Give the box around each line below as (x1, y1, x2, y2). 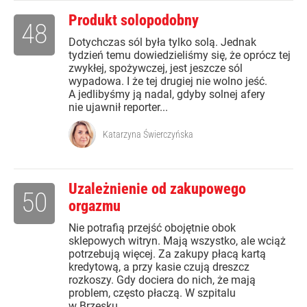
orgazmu (69, 197, 121, 215)
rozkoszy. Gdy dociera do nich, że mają (69, 273, 256, 287)
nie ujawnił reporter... (69, 101, 168, 114)
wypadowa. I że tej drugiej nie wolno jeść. (69, 75, 267, 88)
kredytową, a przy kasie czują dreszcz (69, 260, 249, 274)
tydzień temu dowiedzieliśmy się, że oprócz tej (69, 49, 291, 62)
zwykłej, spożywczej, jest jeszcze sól (69, 62, 243, 75)
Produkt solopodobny (69, 12, 199, 29)
